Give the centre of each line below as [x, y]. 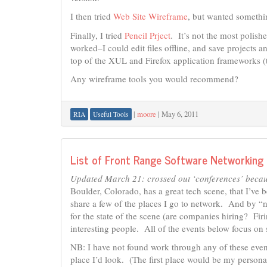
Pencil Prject [148, 35]
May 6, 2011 [180, 114]
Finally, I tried [97, 35]
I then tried [92, 16]
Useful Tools [111, 114]
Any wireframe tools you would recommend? [154, 79]
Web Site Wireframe [150, 16]
